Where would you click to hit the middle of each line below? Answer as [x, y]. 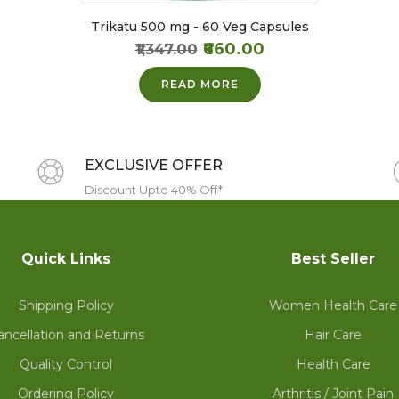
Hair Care [333, 335]
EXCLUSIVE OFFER [154, 165]
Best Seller [333, 259]
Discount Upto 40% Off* [154, 190]
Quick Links [66, 259]
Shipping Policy [66, 305]
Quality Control [66, 364]
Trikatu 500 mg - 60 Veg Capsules [199, 27]
